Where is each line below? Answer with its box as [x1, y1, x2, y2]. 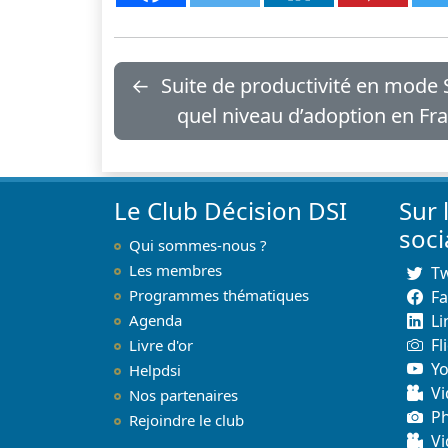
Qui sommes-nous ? [129, 234, 267, 255]
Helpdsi [129, 359, 181, 380]
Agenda [129, 309, 182, 330]
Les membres [129, 259, 222, 280]
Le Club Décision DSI [114, 193, 347, 227]
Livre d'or [129, 334, 193, 355]
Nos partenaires [129, 384, 238, 405]
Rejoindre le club [129, 409, 244, 430]
